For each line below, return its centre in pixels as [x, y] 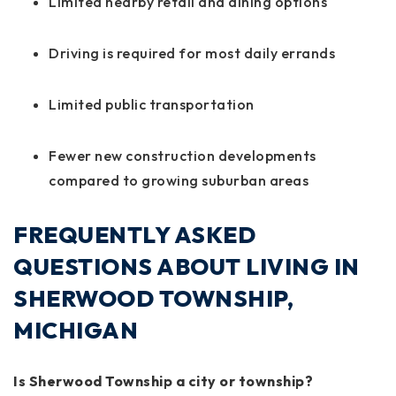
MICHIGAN [76, 330]
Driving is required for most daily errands [192, 53]
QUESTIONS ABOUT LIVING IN [187, 266]
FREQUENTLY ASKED [134, 234]
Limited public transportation [152, 104]
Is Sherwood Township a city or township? [163, 381]
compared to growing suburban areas [179, 180]
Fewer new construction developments [183, 155]
